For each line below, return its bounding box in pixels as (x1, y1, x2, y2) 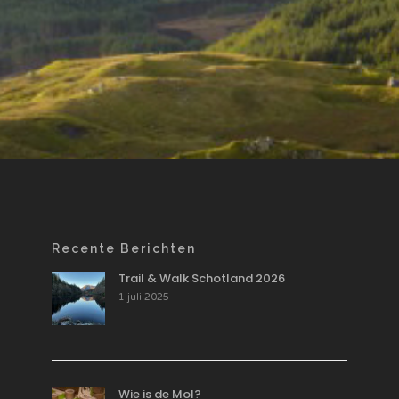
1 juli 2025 (118, 291, 169, 304)
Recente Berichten (51, 241, 196, 256)
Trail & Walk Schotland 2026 (118, 270, 285, 288)
